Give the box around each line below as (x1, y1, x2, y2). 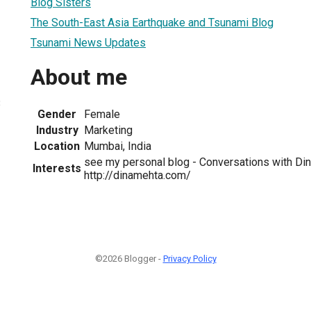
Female (84, 107, 120, 121)
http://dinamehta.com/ (84, 168, 191, 182)
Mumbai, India (84, 139, 151, 153)
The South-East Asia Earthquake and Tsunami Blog (31, 15, 274, 29)
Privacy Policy (162, 253, 217, 264)
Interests (33, 161, 81, 175)
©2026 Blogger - (94, 253, 163, 264)
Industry (35, 123, 78, 137)
